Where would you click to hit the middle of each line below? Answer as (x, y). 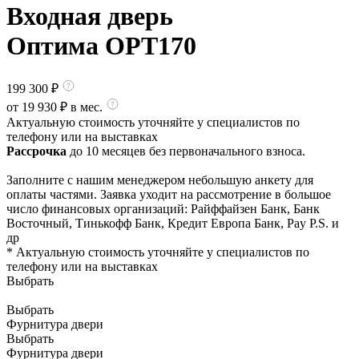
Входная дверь (90, 16)
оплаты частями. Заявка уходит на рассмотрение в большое (169, 194)
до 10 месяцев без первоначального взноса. (186, 151)
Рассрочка (36, 151)
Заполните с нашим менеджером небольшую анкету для (160, 179)
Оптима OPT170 (101, 46)
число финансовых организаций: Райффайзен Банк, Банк (163, 208)
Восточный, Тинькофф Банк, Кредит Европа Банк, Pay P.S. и (173, 223)
